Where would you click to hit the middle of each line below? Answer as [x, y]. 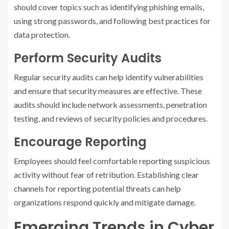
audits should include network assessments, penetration [110, 105]
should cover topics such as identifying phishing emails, [109, 7]
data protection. [42, 35]
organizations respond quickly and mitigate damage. [105, 202]
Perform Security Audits [88, 58]
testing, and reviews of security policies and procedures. [111, 118]
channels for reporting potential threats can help [97, 188]
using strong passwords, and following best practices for [112, 21]
